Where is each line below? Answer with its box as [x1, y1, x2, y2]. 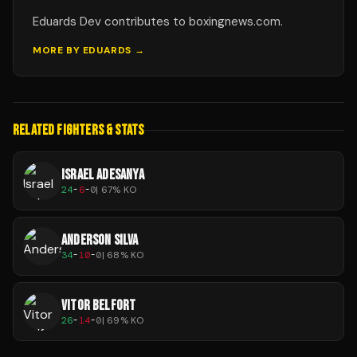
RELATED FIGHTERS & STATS [13, 122, 144, 139]
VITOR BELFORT [61, 296, 136, 314]
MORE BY [33, 44, 83, 57]
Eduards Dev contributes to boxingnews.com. [33, 14, 283, 30]
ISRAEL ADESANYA [61, 166, 144, 183]
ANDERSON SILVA [61, 231, 139, 249]
